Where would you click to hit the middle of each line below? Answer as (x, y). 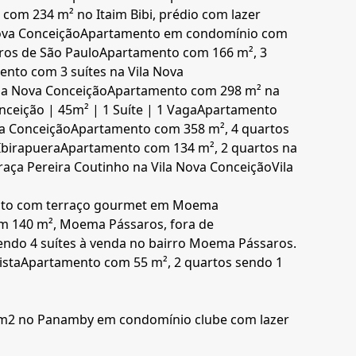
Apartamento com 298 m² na (194, 91)
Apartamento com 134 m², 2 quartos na (179, 148)
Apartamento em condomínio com (184, 34)
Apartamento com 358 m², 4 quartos (180, 129)
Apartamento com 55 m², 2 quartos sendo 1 (152, 263)
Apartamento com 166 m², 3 (184, 53)
